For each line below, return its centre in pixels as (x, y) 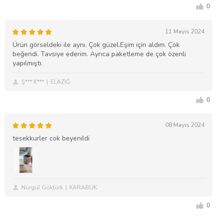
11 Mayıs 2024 (185, 32)
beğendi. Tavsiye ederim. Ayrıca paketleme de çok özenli (99, 54)
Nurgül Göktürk (42, 188)
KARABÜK (83, 188)
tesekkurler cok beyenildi (51, 139)
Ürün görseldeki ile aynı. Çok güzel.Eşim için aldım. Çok (96, 45)
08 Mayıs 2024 (185, 125)
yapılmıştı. (28, 63)
